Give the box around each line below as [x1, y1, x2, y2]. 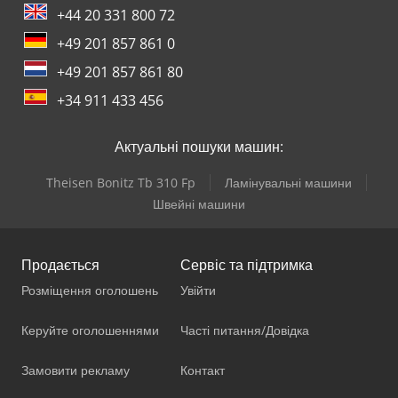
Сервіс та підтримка [180, 254, 313, 275]
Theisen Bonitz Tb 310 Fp [45, 173, 195, 191]
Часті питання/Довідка [180, 321, 309, 338]
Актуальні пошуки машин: [115, 136, 283, 156]
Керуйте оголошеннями [21, 321, 159, 338]
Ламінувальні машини [224, 173, 352, 191]
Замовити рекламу [21, 361, 130, 378]
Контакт [180, 361, 225, 378]
